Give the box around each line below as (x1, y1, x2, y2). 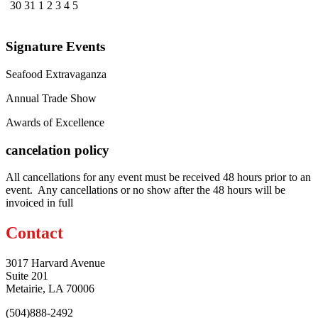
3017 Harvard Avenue (6, 257, 105, 270)
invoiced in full (6, 197, 73, 209)
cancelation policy (6, 142, 109, 158)
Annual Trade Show (6, 92, 97, 104)
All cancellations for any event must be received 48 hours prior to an (6, 171, 311, 184)
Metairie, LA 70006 (6, 283, 94, 295)
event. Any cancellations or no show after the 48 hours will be (6, 184, 285, 197)
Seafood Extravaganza (6, 67, 106, 80)
